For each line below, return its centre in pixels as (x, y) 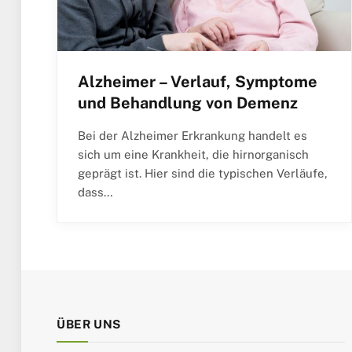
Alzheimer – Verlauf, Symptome (198, 82)
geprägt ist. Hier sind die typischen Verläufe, (203, 174)
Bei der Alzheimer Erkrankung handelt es (192, 136)
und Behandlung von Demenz (188, 103)
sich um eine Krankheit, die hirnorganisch (193, 155)
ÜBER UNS (89, 324)
